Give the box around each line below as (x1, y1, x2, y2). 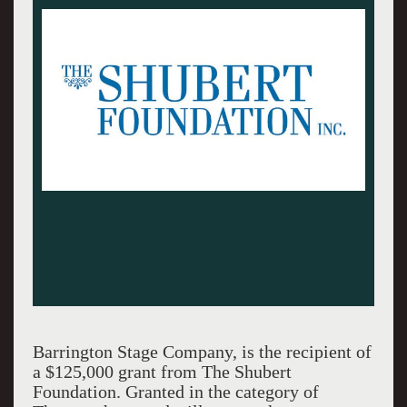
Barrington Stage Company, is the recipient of (32, 342, 372, 362)
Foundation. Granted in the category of (32, 382, 319, 402)
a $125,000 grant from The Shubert (32, 362, 292, 382)
